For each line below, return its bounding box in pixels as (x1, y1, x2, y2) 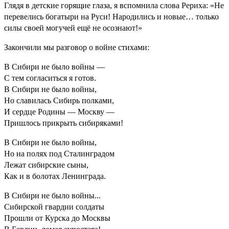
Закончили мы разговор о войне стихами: (4, 42, 149, 52)
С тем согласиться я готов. (4, 73, 96, 82)
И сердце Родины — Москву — (4, 107, 114, 116)
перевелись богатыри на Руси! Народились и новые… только (4, 12, 219, 21)
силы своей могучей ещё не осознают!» (4, 23, 142, 32)
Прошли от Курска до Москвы (4, 213, 110, 222)
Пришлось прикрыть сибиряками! (4, 118, 123, 127)
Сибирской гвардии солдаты (4, 202, 104, 211)
